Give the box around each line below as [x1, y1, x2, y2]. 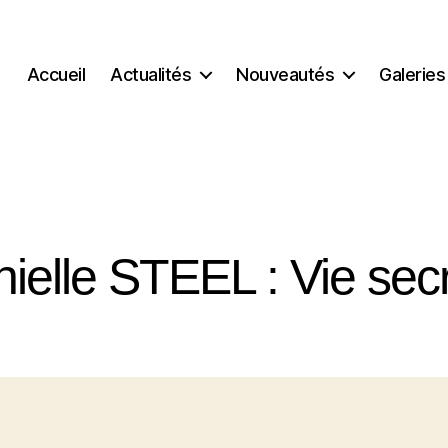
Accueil [26, 63, 86, 85]
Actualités [110, 63, 192, 85]
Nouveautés [236, 63, 335, 85]
